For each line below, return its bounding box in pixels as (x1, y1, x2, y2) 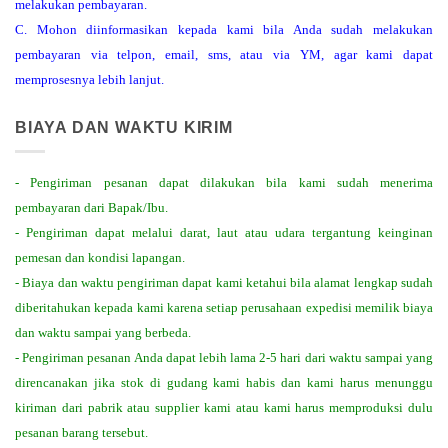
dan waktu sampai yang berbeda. (15, 325, 194, 341)
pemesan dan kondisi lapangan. (15, 250, 185, 266)
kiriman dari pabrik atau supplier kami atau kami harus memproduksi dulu (15, 400, 433, 416)
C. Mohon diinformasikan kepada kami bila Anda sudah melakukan (15, 21, 433, 37)
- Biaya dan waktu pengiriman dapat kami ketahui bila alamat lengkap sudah (15, 275, 433, 291)
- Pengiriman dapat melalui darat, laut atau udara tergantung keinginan (15, 225, 433, 241)
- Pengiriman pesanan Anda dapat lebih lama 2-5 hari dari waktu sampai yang (15, 350, 433, 366)
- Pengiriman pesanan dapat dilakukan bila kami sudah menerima (15, 175, 433, 191)
